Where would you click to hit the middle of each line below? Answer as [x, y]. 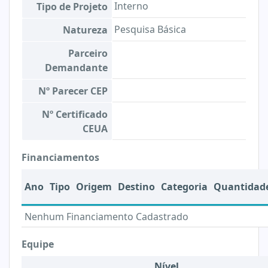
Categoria [184, 187]
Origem [94, 187]
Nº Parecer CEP [73, 91]
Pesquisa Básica [150, 29]
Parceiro [88, 53]
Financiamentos [60, 157]
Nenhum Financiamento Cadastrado [106, 217]
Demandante [76, 68]
